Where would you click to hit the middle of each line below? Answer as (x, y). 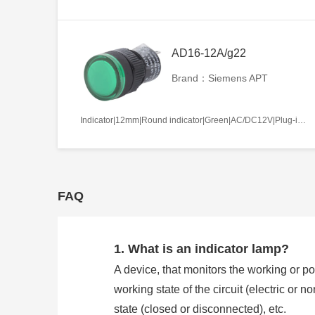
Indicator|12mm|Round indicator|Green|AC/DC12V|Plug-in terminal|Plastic (302, 120)
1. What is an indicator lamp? (201, 249)
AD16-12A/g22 (209, 53)
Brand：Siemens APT (220, 78)
